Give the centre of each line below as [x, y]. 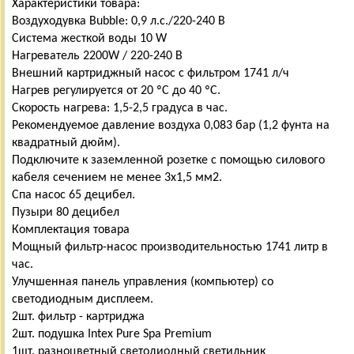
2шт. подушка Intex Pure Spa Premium [112, 334]
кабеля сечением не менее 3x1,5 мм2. [117, 177]
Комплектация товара [71, 230]
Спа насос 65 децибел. [73, 195]
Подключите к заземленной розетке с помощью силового [168, 160]
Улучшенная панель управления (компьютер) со [143, 282]
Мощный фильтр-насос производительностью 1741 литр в [170, 247]
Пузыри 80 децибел [66, 212]
